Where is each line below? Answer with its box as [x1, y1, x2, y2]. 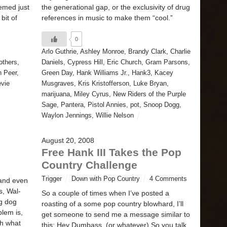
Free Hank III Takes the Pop [42, 146, 181, 158]
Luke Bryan [133, 80, 167, 88]
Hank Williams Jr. [77, 69, 128, 77]
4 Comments [149, 175, 187, 182]
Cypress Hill [67, 59, 103, 66]
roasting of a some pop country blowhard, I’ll [42, 199, 183, 208]
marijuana [42, 91, 70, 98]
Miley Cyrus [74, 91, 109, 98]
